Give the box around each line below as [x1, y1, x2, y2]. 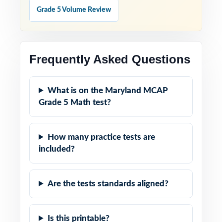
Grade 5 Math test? [39, 98, 111, 107]
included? [39, 145, 75, 153]
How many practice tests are [48, 133, 156, 141]
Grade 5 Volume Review [37, 6, 111, 13]
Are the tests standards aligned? [48, 179, 169, 188]
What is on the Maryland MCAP [48, 86, 168, 95]
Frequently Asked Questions [29, 53, 190, 66]
